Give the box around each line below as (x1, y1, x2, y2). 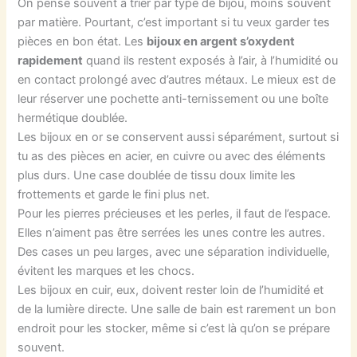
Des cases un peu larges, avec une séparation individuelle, (18, 244, 331, 259)
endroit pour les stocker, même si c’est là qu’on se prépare (18, 320, 331, 335)
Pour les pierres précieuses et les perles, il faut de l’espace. (18, 206, 331, 221)
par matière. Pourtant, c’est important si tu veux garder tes (18, 14, 331, 29)
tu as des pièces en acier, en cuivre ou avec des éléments (18, 148, 327, 163)
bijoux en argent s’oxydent (147, 33, 296, 49)
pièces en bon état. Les (18, 33, 147, 49)
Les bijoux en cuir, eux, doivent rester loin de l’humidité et (18, 282, 324, 297)
